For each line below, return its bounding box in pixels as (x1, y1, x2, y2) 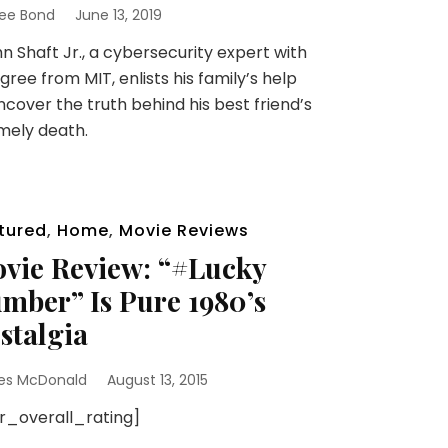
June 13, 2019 (74, 5, 162, 26)
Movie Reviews (118, 219, 249, 243)
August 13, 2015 (106, 370, 208, 391)
